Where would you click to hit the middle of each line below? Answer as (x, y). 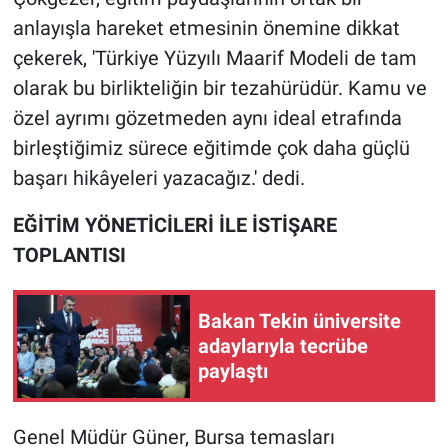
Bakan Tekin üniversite (299, 320)
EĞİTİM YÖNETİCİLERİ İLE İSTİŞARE (174, 225)
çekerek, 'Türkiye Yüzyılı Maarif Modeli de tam (214, 58)
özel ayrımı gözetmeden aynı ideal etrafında (207, 118)
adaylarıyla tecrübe (283, 345)
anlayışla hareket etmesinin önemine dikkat (206, 28)
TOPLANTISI (69, 255)
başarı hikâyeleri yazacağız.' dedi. (158, 178)
